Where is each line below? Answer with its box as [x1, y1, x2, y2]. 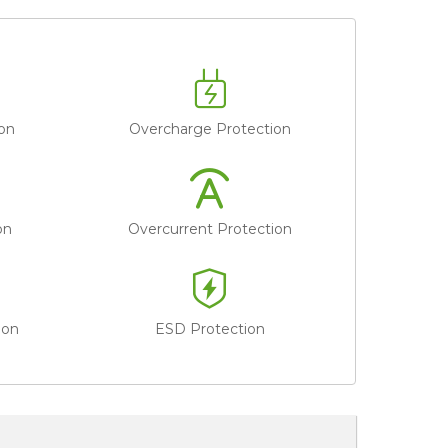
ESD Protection [155, 319, 266, 338]
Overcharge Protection [129, 119, 292, 138]
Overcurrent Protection [128, 219, 293, 238]
